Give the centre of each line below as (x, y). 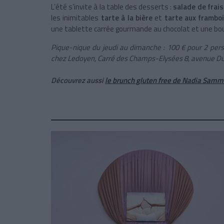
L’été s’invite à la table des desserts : (112, 7)
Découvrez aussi (78, 80)
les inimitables (76, 18)
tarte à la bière (128, 18)
